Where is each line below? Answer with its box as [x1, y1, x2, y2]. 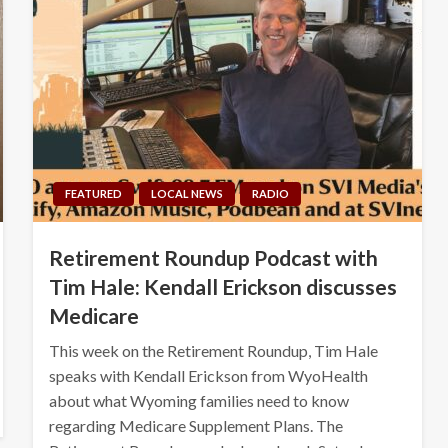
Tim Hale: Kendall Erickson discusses [48, 273, 397, 299]
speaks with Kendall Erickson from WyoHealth [48, 365, 368, 385]
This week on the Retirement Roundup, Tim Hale [48, 340, 378, 360]
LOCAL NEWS [150, 186, 223, 200]
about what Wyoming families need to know [48, 390, 349, 410]
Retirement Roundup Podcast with [48, 244, 378, 270]
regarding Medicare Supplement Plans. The [48, 415, 343, 435]
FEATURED [64, 186, 122, 200]
